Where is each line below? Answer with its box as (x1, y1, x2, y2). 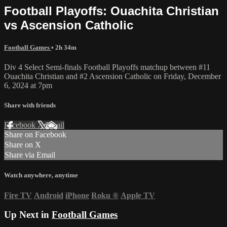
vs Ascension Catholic (4, 18, 133, 32)
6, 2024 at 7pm (4, 81, 52, 90)
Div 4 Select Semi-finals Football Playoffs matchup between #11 (4, 62, 210, 71)
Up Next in (4, 209, 52, 220)
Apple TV (121, 191, 155, 200)
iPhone (65, 191, 89, 200)
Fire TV (4, 191, 32, 200)
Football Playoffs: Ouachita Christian (4, 4, 219, 18)
